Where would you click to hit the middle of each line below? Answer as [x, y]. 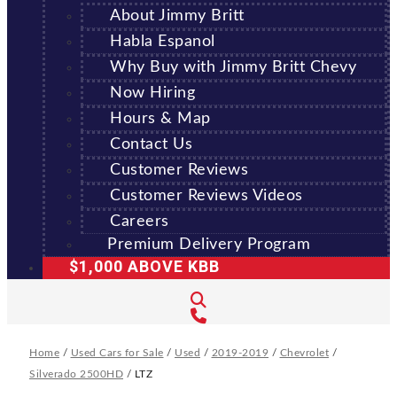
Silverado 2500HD [76, 374]
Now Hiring [152, 93]
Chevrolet [304, 353]
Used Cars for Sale [117, 353]
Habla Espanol [163, 42]
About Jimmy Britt [177, 16]
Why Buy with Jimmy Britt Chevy [233, 67]
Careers [140, 222]
